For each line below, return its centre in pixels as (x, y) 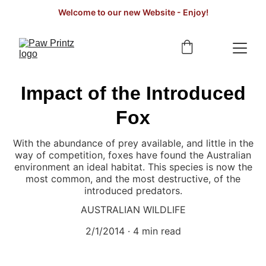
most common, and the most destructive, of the (133, 179)
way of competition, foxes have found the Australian (133, 155)
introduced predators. (133, 191)
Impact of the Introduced (133, 93)
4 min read (157, 231)
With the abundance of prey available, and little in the (133, 143)
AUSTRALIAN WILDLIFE (133, 210)
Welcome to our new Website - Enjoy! (133, 12)
